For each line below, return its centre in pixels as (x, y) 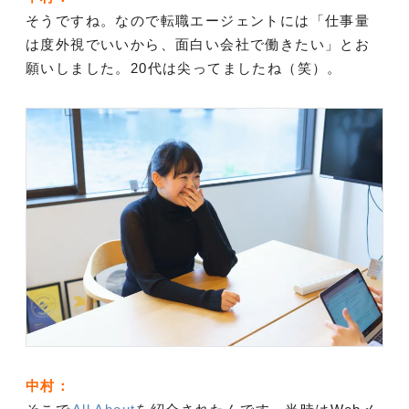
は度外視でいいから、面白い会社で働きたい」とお (198, 45)
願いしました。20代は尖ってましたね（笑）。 (184, 68)
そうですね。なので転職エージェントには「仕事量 (198, 21)
